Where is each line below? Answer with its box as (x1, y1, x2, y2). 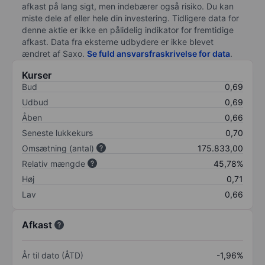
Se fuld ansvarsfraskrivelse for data (87, 48, 230, 59)
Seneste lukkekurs (22, 127, 93, 138)
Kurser (22, 69, 51, 81)
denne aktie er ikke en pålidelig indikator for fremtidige (22, 24, 234, 35)
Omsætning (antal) (22, 143, 94, 153)
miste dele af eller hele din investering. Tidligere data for (22, 12, 239, 23)
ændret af (22, 48, 63, 59)
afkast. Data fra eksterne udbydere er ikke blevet (22, 36, 214, 47)
